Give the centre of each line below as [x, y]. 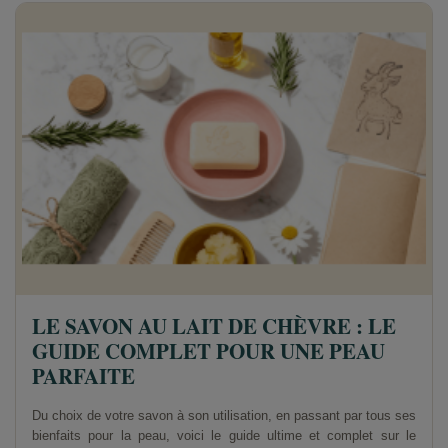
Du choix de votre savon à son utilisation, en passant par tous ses [224, 415]
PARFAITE [83, 375]
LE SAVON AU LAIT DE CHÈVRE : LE [214, 325]
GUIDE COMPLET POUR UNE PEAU [208, 350]
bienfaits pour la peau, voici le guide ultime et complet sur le [224, 435]
